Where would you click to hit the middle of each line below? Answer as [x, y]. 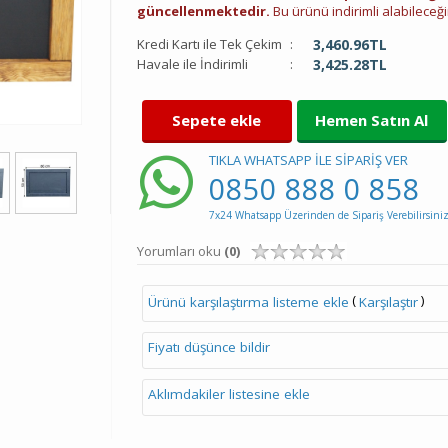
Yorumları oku [180, 251]
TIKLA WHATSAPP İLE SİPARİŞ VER [308, 160]
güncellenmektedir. [203, 11]
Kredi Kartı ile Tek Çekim [209, 44]
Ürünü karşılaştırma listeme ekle [248, 301]
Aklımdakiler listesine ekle [228, 394]
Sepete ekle [216, 120]
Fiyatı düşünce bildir [208, 347]
